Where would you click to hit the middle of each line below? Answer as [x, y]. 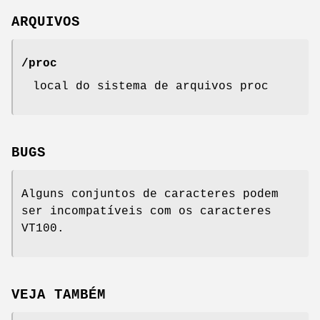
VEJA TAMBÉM [59, 295]
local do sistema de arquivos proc [151, 87]
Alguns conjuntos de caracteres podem [150, 194]
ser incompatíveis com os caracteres [146, 211]
